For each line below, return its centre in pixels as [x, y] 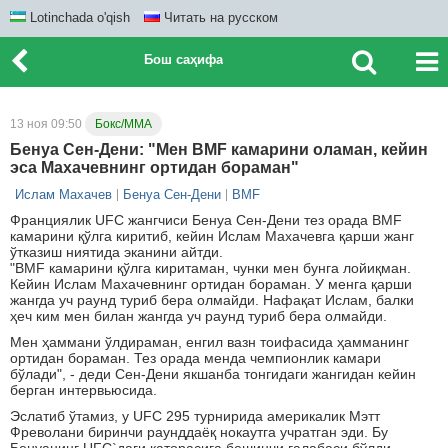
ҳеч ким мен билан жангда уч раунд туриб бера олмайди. [200, 316]
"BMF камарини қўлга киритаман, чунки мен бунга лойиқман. [210, 268]
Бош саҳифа [183, 59]
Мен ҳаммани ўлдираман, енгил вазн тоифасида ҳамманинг [209, 342]
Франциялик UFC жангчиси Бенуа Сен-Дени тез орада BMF [206, 220]
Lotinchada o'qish [78, 17]
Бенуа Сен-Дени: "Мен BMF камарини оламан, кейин [219, 149]
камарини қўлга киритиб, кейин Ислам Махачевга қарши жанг [212, 236]
